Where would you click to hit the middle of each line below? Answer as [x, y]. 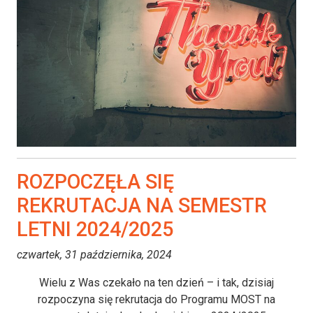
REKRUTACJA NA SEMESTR [142, 205]
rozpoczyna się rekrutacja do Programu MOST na [156, 299]
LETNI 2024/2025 [95, 229]
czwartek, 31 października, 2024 [94, 254]
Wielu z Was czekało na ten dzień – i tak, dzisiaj [156, 282]
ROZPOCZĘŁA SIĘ [95, 181]
